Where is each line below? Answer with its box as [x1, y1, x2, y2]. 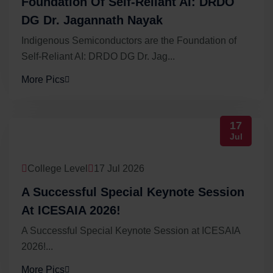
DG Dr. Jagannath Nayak [21, 13, 163, 27]
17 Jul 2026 [94, 163, 144, 174]
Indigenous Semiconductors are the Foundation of [21, 35, 236, 46]
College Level [27, 163, 88, 174]
